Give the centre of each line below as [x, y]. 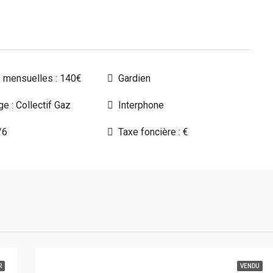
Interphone [141, 105]
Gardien [134, 78]
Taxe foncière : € [153, 132]
